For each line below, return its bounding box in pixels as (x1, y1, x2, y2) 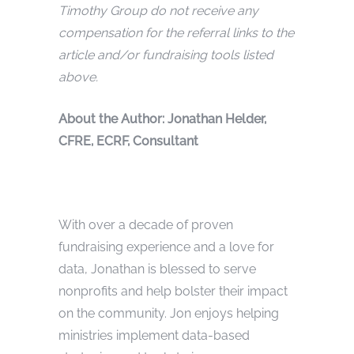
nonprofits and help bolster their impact (58, 283, 288, 299)
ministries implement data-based (58, 327, 250, 343)
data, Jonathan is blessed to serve (58, 261, 256, 277)
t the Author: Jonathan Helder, (91, 111, 266, 126)
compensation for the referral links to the (58, 24, 294, 40)
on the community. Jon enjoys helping (58, 305, 279, 321)
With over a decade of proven (58, 217, 233, 232)
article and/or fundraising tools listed (58, 47, 273, 62)
